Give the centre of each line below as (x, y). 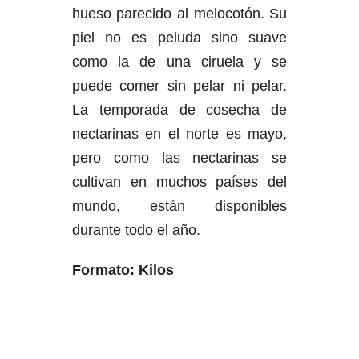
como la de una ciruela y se (179, 62)
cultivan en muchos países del (179, 182)
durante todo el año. (136, 230)
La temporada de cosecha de (179, 110)
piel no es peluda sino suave (179, 38)
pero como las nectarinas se (179, 158)
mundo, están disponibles (179, 206)
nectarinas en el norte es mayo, (179, 134)
